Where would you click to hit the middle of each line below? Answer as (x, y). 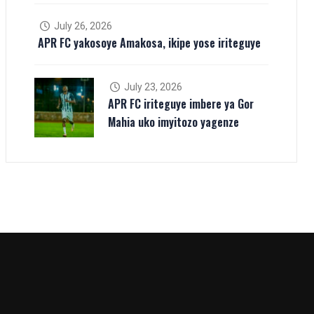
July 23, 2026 (152, 87)
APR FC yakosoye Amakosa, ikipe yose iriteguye (149, 42)
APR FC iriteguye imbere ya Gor (181, 103)
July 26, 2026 (82, 26)
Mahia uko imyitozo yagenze (173, 122)
